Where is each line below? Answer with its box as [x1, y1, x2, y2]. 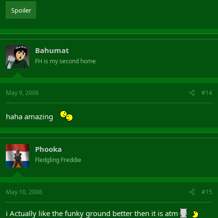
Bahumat [35, 45, 69, 55]
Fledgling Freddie [35, 156, 81, 164]
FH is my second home [35, 56, 96, 65]
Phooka [35, 144, 62, 154]
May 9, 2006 [6, 89, 39, 97]
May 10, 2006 [6, 187, 42, 196]
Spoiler [11, 6, 31, 15]
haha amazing [6, 111, 55, 121]
